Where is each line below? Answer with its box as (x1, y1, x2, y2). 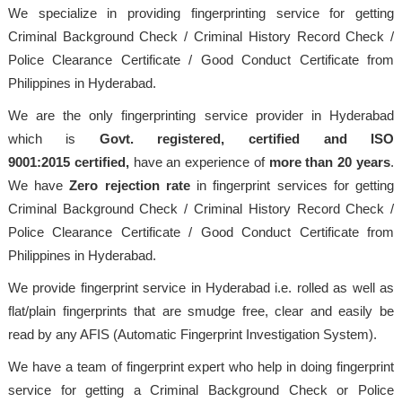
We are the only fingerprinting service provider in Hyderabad (7, 107, 395, 123)
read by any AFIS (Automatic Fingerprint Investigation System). (7, 326, 377, 342)
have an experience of (128, 153, 269, 170)
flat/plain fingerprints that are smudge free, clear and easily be (7, 302, 395, 319)
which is (7, 130, 100, 146)
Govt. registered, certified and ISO (99, 130, 395, 146)
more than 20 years (268, 153, 391, 170)
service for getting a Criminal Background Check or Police (7, 381, 395, 398)
